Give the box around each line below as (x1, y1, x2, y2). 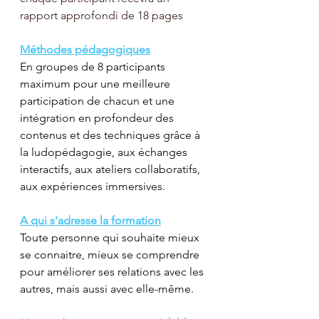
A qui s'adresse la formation (20, 213, 161, 227)
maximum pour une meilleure (20, 76, 173, 90)
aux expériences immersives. (20, 179, 165, 193)
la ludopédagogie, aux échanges (20, 145, 190, 159)
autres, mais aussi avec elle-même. (20, 281, 194, 296)
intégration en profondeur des (20, 110, 177, 125)
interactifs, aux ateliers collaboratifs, (20, 162, 203, 176)
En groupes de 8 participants (20, 59, 168, 73)
